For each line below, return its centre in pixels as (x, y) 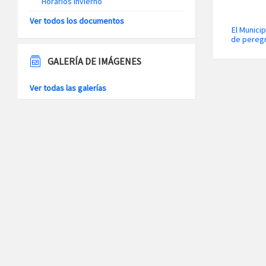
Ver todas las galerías (68, 88)
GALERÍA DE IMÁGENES (94, 61)
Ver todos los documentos (77, 21)
